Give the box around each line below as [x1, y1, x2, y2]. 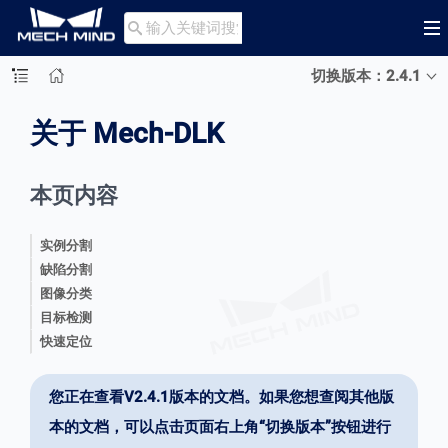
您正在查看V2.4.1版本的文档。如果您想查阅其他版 [49, 387, 394, 406]
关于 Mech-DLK [30, 117, 224, 150]
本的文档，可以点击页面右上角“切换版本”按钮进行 [49, 417, 391, 436]
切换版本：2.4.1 [310, 66, 421, 85]
